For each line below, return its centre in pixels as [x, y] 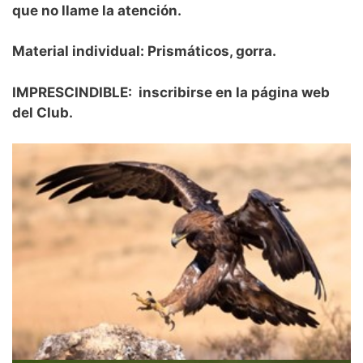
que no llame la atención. [97, 10]
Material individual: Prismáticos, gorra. [144, 51]
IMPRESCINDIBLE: [74, 92]
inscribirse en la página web [233, 92]
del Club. [43, 112]
